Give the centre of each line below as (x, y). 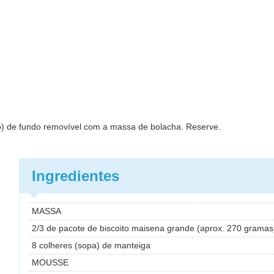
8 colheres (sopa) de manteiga (91, 246)
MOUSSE (50, 263)
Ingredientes (76, 176)
